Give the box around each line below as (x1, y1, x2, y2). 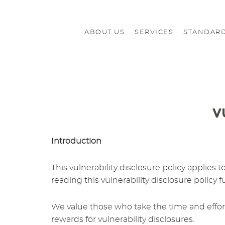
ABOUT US (84, 29, 125, 36)
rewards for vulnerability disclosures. (51, 215, 194, 223)
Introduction (51, 137, 101, 145)
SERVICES (135, 29, 173, 36)
